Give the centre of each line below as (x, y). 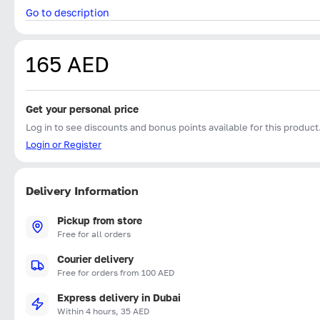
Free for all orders (94, 234)
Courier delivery (95, 259)
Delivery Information (82, 190)
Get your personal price (82, 109)
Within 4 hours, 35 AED (103, 311)
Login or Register (64, 144)
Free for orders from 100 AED (116, 272)
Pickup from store (100, 220)
